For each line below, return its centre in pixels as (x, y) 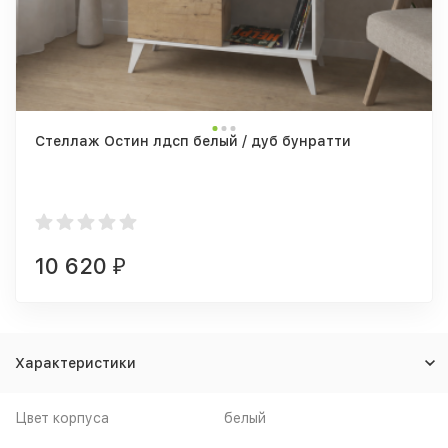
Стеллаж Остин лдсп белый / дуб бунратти (193, 140)
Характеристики (75, 362)
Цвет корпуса (62, 417)
